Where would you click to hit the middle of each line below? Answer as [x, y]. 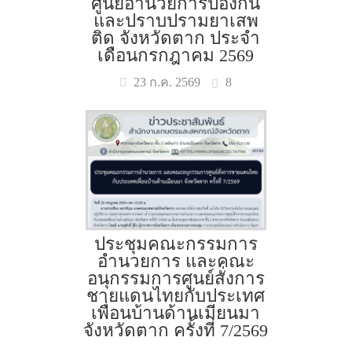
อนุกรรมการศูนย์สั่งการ [176, 279]
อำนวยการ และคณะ [176, 261]
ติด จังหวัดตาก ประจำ [176, 38]
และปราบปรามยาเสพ [176, 21]
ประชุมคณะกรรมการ [176, 244]
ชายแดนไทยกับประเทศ [176, 296]
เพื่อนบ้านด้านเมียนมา [176, 313]
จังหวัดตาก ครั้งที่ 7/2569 [176, 330]
